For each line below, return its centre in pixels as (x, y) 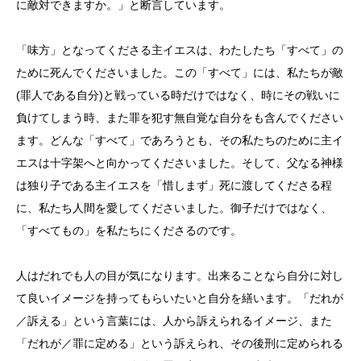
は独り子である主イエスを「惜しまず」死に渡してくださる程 (174, 186)
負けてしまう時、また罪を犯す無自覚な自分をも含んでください (180, 118)
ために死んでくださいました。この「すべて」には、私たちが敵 (180, 73)
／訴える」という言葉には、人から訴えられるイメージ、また (174, 321)
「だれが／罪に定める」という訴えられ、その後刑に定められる (180, 344)
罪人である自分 (60, 95)
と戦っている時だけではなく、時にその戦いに (222, 95)
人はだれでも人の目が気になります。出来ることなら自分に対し (180, 276)
